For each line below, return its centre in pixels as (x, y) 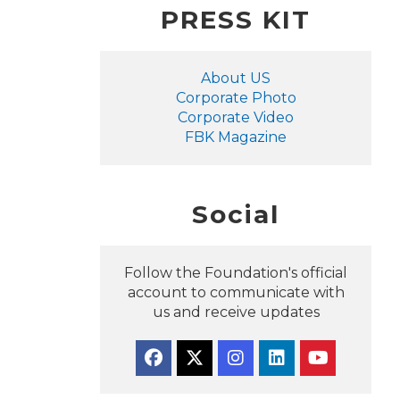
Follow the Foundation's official (236, 273)
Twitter (220, 384)
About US (236, 78)
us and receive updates (236, 312)
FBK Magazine (236, 137)
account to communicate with (236, 292)
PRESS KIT (236, 20)
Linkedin (307, 384)
